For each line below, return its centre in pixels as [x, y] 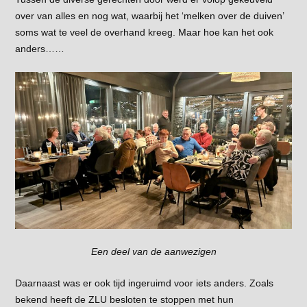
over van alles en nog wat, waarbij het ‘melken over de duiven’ [149, 15]
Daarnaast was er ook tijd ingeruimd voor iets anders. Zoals [144, 283]
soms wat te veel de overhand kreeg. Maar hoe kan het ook [144, 32]
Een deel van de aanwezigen [153, 252]
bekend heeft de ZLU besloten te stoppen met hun [124, 299]
